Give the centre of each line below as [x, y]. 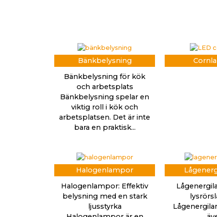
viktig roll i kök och [105, 107]
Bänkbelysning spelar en [105, 97]
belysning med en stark [105, 196]
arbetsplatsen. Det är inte [105, 117]
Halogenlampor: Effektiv [105, 186]
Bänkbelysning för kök [105, 77]
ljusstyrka [105, 207]
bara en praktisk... [105, 128]
